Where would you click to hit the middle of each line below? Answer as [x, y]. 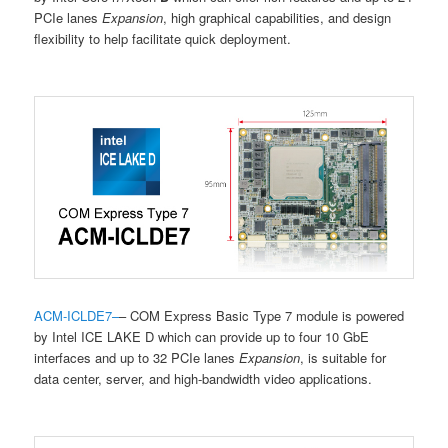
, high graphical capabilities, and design [277, 17]
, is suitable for [343, 357]
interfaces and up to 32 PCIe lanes [137, 357]
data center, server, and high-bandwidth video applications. [203, 378]
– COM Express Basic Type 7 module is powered [262, 315]
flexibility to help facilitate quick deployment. [163, 38]
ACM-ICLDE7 [73, 315]
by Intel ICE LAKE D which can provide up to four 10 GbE [202, 336]
